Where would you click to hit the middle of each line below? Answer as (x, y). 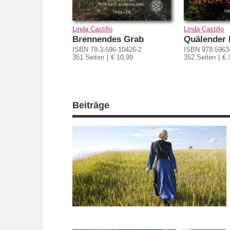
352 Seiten (200, 57)
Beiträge (91, 105)
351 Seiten (88, 57)
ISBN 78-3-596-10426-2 (107, 49)
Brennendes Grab (108, 39)
